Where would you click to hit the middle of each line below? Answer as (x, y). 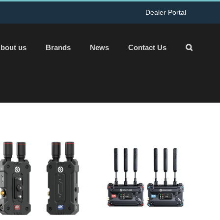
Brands (58, 47)
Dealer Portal (166, 12)
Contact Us (148, 47)
